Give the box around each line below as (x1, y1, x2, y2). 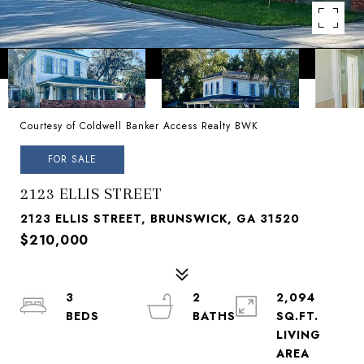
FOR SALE (48, 152, 97, 167)
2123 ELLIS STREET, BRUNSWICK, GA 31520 (20, 210, 300, 227)
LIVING (275, 327, 321, 343)
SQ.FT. (275, 308, 318, 324)
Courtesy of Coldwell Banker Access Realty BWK (20, 119, 258, 133)
